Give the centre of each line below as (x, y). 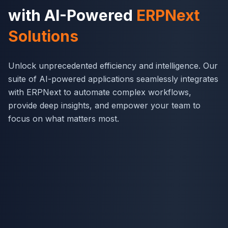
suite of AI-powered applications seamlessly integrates (113, 79)
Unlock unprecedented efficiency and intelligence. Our (113, 66)
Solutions (43, 36)
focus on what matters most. (64, 119)
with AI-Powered (72, 16)
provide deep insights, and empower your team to (104, 106)
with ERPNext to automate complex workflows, (100, 92)
